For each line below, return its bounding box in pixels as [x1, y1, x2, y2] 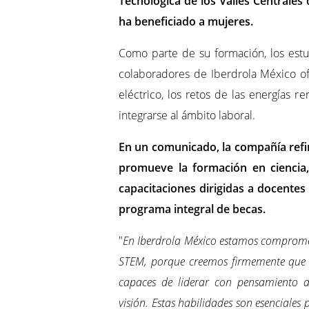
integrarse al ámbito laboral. [119, 108, 255, 123]
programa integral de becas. [119, 201, 266, 217]
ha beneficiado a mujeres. [119, 14, 253, 30]
